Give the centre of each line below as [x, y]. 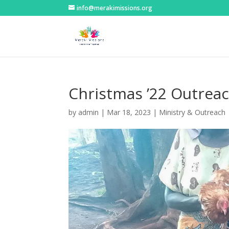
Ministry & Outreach [192, 112]
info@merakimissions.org [115, 8]
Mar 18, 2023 [129, 112]
